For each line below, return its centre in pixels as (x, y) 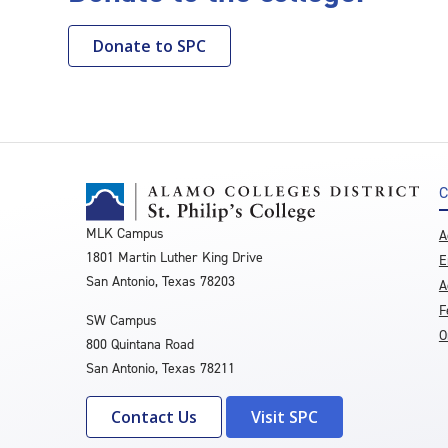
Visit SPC (284, 416)
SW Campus (121, 320)
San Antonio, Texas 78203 (160, 281)
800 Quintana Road (140, 344)
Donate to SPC (149, 45)
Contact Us (154, 416)
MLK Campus (125, 233)
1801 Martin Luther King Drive (174, 257)
